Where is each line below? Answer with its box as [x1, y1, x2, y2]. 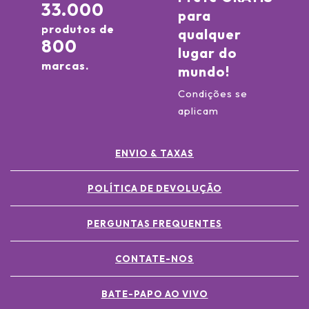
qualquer [177, 26, 241, 43]
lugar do [177, 44, 237, 62]
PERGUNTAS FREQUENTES [87, 218, 222, 230]
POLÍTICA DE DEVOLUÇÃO [87, 183, 222, 195]
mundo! [177, 63, 230, 81]
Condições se [177, 87, 248, 101]
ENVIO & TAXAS [115, 148, 194, 159]
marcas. [41, 59, 89, 73]
